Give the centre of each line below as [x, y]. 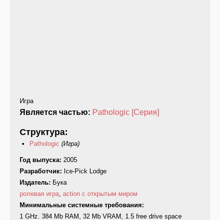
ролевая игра [39, 194]
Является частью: [56, 112]
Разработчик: [42, 171]
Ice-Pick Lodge [85, 171]
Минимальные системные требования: [83, 205]
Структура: [45, 132]
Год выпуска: [41, 160]
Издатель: [36, 183]
